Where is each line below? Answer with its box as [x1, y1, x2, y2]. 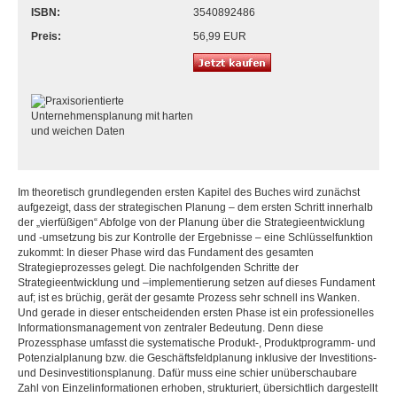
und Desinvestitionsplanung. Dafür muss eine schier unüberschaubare [18, 367, 357, 379]
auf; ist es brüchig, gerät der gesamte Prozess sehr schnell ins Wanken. [18, 292, 360, 304]
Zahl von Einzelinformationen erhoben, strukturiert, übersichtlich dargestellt [18, 382, 378, 394]
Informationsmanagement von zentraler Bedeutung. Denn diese [18, 322, 323, 334]
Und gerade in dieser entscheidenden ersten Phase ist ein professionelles [18, 307, 374, 319]
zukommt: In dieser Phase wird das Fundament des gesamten [18, 246, 314, 259]
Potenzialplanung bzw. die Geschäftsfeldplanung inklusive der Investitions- [18, 352, 377, 364]
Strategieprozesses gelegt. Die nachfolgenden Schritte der [18, 261, 299, 274]
